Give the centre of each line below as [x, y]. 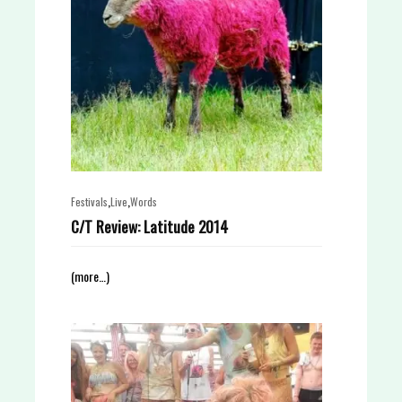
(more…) [90, 276]
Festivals [89, 201]
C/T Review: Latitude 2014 [149, 226]
